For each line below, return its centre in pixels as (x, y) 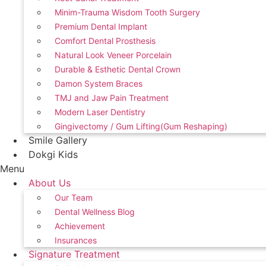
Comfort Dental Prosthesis (105, 41)
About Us (50, 183)
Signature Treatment (74, 254)
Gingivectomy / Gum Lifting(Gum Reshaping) (141, 126)
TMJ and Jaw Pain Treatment (112, 98)
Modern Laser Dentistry (100, 112)
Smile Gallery (58, 140)
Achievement (80, 226)
